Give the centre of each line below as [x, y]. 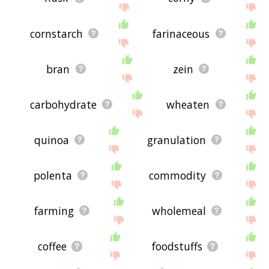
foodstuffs [177, 246]
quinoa [51, 140]
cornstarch [56, 33]
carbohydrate [63, 104]
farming [54, 210]
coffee [52, 246]
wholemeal [179, 210]
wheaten [188, 104]
